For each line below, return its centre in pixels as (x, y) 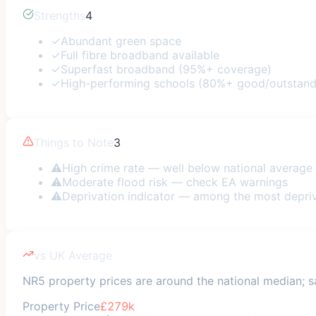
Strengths (60, 15)
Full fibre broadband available (140, 55)
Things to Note (74, 142)
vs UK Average (73, 255)
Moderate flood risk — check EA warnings (175, 182)
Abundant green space (121, 41)
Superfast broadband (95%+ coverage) (166, 69)
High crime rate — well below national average (187, 168)
